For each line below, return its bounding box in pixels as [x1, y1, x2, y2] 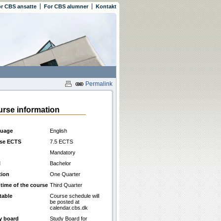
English [50, 128, 67, 134]
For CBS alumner [44, 3, 88, 9]
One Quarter [50, 171, 80, 177]
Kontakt [96, 3, 116, 9]
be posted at [50, 199, 79, 205]
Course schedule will [50, 193, 99, 199]
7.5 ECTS [50, 139, 73, 145]
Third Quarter [50, 182, 82, 188]
